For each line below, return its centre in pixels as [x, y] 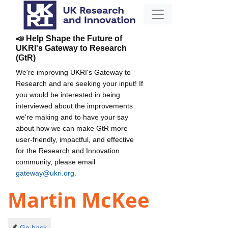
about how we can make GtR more [72, 128]
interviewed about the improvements [74, 106]
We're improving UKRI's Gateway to [73, 72]
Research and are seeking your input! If [79, 83]
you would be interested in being [68, 94]
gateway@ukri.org [45, 173]
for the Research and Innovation [68, 150]
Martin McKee [79, 200]
